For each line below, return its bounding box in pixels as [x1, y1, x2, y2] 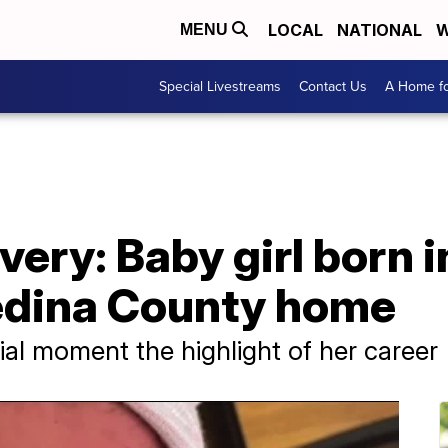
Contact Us [299, 76, 367, 97]
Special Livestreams [159, 76, 281, 97]
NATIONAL [337, 20, 422, 40]
